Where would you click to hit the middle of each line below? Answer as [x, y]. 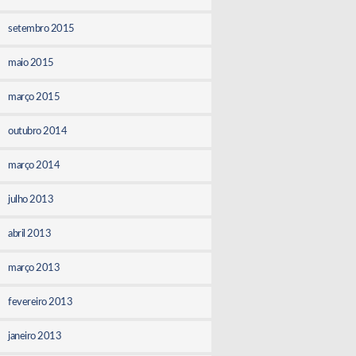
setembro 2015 [41, 29]
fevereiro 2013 [41, 302]
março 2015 [34, 97]
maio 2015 [31, 63]
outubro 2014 [38, 131]
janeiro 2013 [35, 336]
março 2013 [34, 268]
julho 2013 [31, 199]
